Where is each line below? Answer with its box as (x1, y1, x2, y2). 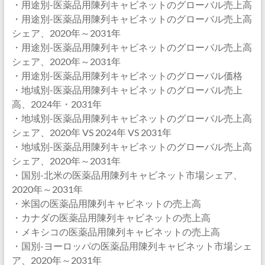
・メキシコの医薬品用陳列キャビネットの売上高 (11, 226, 220, 237)
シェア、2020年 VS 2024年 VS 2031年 (11, 127, 172, 138)
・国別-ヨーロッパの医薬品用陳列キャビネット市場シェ (11, 240, 252, 251)
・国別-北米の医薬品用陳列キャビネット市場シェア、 (11, 169, 243, 180)
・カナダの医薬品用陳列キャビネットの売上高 (11, 212, 211, 223)
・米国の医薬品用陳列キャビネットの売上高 (11, 198, 201, 209)
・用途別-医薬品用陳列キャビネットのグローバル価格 (11, 70, 243, 81)
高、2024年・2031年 (11, 98, 102, 109)
